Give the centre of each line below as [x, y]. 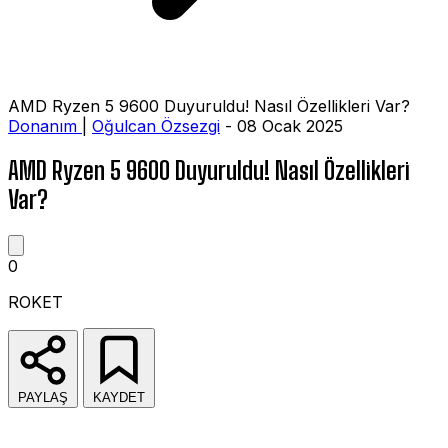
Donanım [45, 126]
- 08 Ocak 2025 [281, 126]
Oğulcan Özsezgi [156, 126]
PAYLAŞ [43, 397]
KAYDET [119, 397]
